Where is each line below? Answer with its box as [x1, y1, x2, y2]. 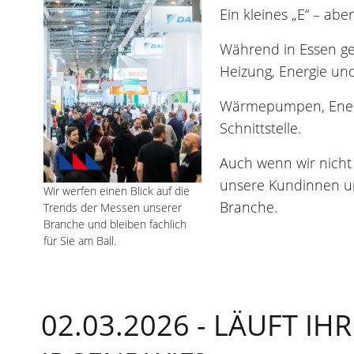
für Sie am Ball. [43, 233, 116, 249]
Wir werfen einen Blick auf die [43, 183, 190, 199]
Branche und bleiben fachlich [43, 217, 186, 232]
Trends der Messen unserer [43, 200, 182, 216]
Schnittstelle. [220, 119, 301, 138]
